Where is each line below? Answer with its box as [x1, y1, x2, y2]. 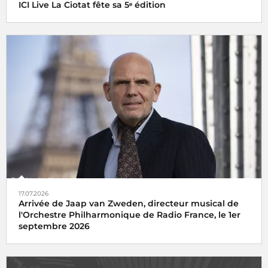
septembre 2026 [19, 221, 90, 232]
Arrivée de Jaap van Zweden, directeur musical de [19, 198, 239, 209]
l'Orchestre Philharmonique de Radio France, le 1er [19, 209, 240, 221]
